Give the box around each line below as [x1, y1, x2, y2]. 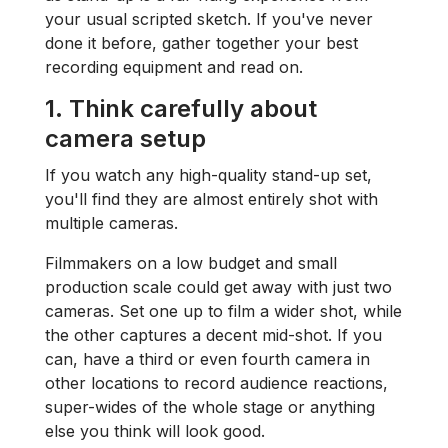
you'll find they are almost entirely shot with [45, 189, 378, 209]
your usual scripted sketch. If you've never [45, 9, 373, 29]
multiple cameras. [45, 213, 178, 233]
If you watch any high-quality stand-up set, [45, 165, 372, 185]
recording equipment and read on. [45, 57, 303, 77]
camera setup [45, 124, 206, 153]
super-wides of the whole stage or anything [45, 397, 375, 417]
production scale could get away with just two [45, 277, 392, 297]
